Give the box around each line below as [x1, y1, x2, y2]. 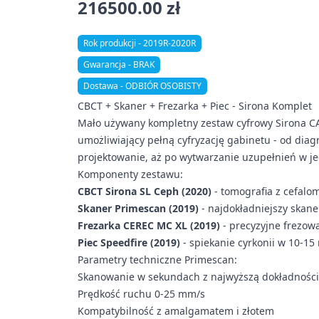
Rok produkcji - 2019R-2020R [83, 37, 197, 50]
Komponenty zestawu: [78, 167, 184, 182]
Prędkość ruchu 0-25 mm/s [78, 287, 206, 301]
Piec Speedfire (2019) [78, 236, 181, 250]
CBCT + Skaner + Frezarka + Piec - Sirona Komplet [78, 99, 313, 113]
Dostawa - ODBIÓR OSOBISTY [83, 80, 202, 93]
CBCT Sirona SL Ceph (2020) [78, 184, 212, 199]
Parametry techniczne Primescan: [78, 253, 238, 267]
